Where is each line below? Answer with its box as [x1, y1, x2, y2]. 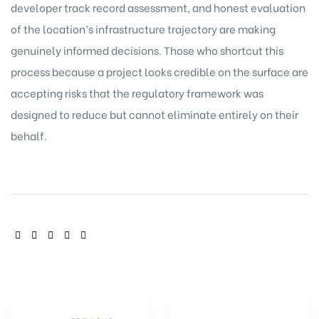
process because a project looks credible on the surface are [11, 63, 308, 79]
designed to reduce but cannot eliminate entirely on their [11, 105, 298, 122]
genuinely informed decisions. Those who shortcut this [11, 41, 283, 58]
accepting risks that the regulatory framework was [11, 84, 263, 100]
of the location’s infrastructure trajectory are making [11, 20, 276, 36]
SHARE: [11, 226, 48, 242]
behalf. [11, 127, 47, 143]
